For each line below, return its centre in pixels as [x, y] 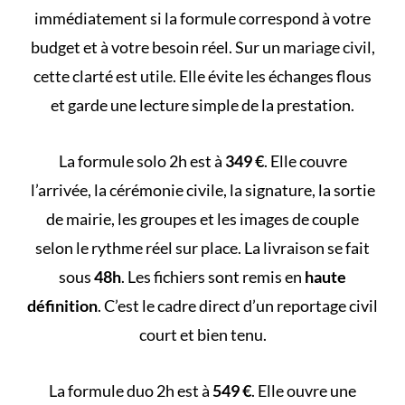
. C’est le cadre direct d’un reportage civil [238, 305]
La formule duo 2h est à [131, 390]
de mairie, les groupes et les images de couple [202, 218]
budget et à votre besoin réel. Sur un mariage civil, [202, 47]
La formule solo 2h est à [141, 160]
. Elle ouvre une [304, 390]
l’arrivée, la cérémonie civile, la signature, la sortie [202, 189]
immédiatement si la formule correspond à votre [202, 18]
